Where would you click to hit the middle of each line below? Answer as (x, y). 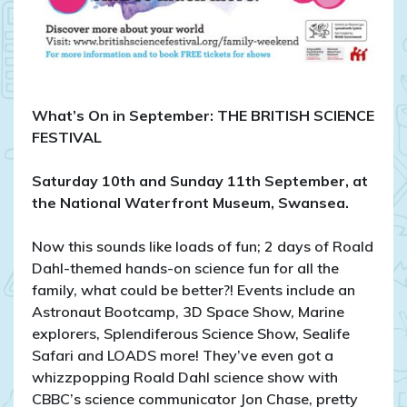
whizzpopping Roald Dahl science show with (185, 377)
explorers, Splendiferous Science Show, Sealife (191, 334)
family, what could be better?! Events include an (194, 290)
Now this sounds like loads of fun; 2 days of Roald (203, 247)
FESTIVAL (67, 138)
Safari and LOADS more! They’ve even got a (183, 356)
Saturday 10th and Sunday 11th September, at (200, 181)
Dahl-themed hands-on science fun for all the (185, 268)
